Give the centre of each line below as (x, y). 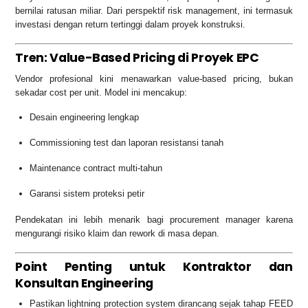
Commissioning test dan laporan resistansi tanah (127, 143)
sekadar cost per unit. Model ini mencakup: (101, 92)
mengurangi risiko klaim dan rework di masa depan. (118, 234)
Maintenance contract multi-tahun (96, 168)
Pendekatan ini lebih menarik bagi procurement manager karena (154, 220)
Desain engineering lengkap (85, 118)
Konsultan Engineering (85, 283)
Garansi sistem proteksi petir (87, 194)
